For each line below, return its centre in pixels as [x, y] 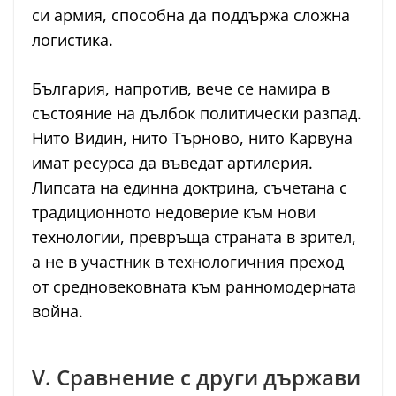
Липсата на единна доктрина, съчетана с [190, 188]
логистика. [72, 40]
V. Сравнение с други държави [196, 377]
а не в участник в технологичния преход [188, 262]
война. [57, 312]
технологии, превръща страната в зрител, [194, 237]
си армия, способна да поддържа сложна [191, 15]
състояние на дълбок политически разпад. [197, 114]
